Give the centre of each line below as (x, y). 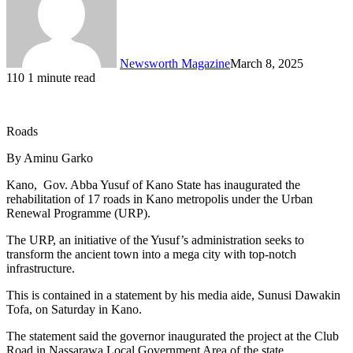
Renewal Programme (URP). (78, 213)
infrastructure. (41, 268)
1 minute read (61, 77)
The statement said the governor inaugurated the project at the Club (173, 336)
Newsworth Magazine (175, 63)
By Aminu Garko (50, 158)
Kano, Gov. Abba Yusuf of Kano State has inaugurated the (153, 184)
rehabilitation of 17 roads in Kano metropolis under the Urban (160, 199)
